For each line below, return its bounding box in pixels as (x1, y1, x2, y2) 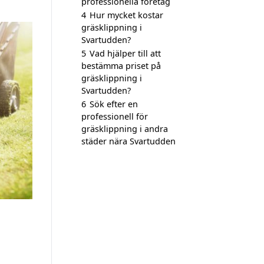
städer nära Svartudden (81, 136, 176, 147)
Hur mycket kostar (90, 9, 163, 21)
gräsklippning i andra (81, 123, 168, 134)
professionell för (81, 111, 148, 122)
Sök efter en (90, 98, 138, 110)
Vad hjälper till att (90, 48, 161, 59)
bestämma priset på (81, 60, 161, 71)
